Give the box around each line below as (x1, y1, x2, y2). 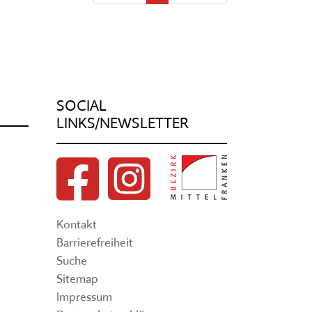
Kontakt (56, 217, 97, 232)
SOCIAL (56, 97, 107, 115)
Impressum (56, 289, 112, 304)
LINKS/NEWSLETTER (56, 114, 189, 132)
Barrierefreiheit (56, 235, 133, 250)
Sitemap (56, 271, 98, 286)
